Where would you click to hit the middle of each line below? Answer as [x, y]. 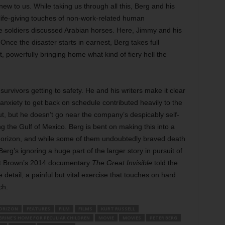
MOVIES [132, 218]
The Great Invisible [122, 163]
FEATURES [38, 209]
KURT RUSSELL [118, 209]
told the [165, 163]
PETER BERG [163, 218]
